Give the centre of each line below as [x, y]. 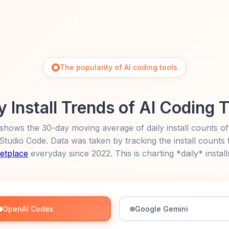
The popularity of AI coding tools [119, 67]
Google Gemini [161, 209]
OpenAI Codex [28, 209]
